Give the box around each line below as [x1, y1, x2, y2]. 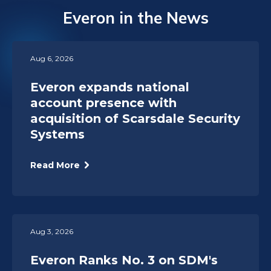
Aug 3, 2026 [30, 226, 73, 236]
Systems [30, 126, 85, 142]
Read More [30, 159, 80, 171]
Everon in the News [62, 7, 209, 28]
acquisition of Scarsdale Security [30, 111, 240, 126]
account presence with [30, 95, 177, 110]
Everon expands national [30, 79, 189, 94]
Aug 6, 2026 [30, 53, 73, 63]
